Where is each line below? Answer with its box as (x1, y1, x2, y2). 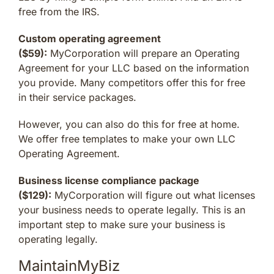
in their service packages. (18, 91, 136, 104)
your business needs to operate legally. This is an (18, 204, 245, 217)
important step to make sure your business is (18, 218, 225, 231)
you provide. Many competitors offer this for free (18, 76, 245, 89)
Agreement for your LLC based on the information (18, 62, 249, 75)
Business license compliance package (18, 174, 199, 187)
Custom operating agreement (18, 32, 161, 45)
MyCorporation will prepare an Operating (47, 47, 240, 60)
